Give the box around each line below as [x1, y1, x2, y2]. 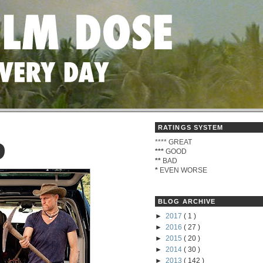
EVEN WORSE [158, 166, 207, 174]
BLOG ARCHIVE [158, 197, 216, 205]
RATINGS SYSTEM [158, 123, 224, 131]
